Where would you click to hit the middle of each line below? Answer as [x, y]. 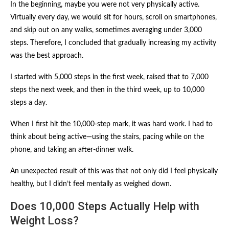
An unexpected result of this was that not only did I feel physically [114, 171]
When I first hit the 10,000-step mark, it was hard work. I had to [111, 124]
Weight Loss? [44, 220]
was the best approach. [47, 55]
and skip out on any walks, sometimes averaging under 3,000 [106, 30]
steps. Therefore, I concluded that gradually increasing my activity [113, 43]
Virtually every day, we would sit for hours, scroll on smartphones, [113, 17]
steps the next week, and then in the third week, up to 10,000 [107, 90]
